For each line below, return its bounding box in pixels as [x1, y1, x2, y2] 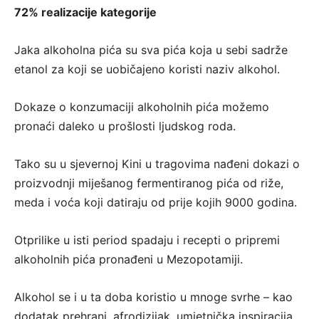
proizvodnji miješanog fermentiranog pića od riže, [14, 176, 283, 191]
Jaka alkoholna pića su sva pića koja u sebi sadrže [14, 43, 288, 58]
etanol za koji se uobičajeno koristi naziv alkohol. [14, 62, 280, 77]
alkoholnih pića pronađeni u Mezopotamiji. [14, 252, 243, 267]
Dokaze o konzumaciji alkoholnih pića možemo [14, 100, 269, 115]
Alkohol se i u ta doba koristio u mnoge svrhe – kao [14, 290, 293, 305]
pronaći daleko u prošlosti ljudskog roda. [14, 119, 236, 134]
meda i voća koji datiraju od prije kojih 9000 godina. [14, 195, 297, 210]
